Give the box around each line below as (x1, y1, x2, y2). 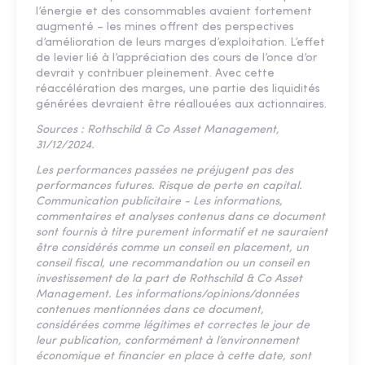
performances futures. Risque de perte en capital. (36, 179, 302, 192)
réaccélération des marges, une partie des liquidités (36, 82, 320, 95)
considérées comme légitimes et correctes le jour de (36, 319, 310, 332)
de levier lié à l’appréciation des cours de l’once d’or (36, 51, 317, 64)
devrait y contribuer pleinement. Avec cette (36, 67, 275, 80)
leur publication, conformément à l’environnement (36, 334, 299, 347)
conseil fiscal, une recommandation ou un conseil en (36, 257, 310, 270)
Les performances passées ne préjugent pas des (36, 164, 293, 177)
